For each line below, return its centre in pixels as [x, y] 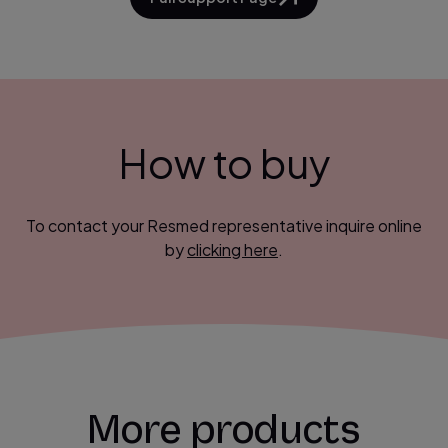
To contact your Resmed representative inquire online [224, 226]
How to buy [224, 163]
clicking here [232, 250]
